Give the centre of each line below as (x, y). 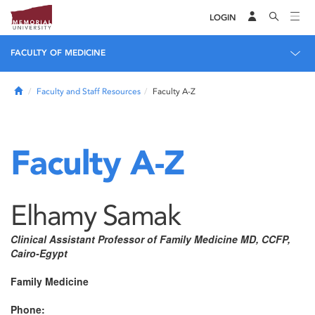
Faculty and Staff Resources (89, 91)
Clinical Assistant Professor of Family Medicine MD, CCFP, (150, 239)
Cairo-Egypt (39, 253)
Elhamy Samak (95, 215)
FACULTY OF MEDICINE (58, 53)
